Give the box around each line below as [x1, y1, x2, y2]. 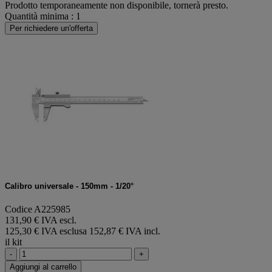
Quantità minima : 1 [5, 10, 81, 21]
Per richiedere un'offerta [10, 23, 93, 33]
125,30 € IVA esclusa [5, 226, 89, 237]
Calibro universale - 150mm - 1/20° [5, 181, 134, 191]
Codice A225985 [5, 204, 70, 215]
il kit [5, 237, 22, 248]
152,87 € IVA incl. [89, 226, 160, 237]
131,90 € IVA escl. [5, 215, 76, 226]
